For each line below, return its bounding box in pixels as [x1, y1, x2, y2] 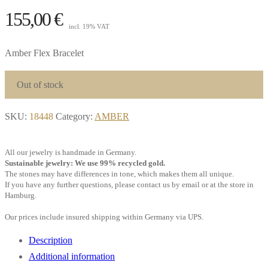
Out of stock [17, 79, 63, 90]
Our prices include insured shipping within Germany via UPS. [5, 212, 203, 221]
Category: [56, 111, 95, 121]
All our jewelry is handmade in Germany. [5, 148, 136, 157]
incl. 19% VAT [69, 22, 109, 30]
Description [29, 234, 72, 245]
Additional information [29, 251, 115, 261]
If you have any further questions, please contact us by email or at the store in [5, 180, 254, 189]
